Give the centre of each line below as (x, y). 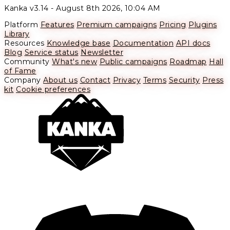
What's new (74, 62)
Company (23, 80)
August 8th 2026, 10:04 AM (108, 8)
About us (60, 80)
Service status (51, 53)
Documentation (143, 43)
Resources (24, 43)
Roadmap (188, 62)
